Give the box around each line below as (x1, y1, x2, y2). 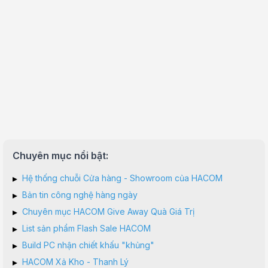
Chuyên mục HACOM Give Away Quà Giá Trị (22, 206, 194, 217)
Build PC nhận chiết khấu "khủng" (22, 240, 154, 250)
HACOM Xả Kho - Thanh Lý (22, 257, 129, 267)
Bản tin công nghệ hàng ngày (22, 190, 138, 200)
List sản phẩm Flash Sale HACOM (22, 223, 151, 233)
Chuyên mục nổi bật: (13, 150, 108, 162)
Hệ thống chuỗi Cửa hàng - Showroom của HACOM (22, 173, 223, 183)
